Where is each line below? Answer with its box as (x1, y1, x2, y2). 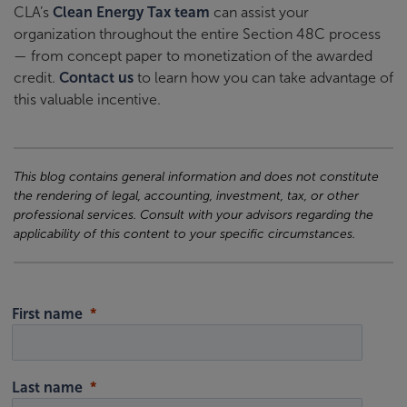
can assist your (210, 4, 309, 20)
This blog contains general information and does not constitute (14, 169, 379, 184)
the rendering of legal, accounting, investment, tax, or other (14, 188, 359, 203)
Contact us (59, 69, 134, 85)
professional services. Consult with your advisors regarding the (14, 207, 373, 222)
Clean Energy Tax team (53, 4, 210, 20)
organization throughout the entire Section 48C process (14, 25, 381, 42)
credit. (14, 69, 59, 85)
